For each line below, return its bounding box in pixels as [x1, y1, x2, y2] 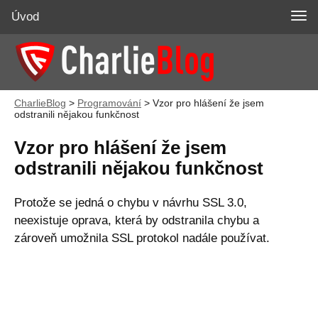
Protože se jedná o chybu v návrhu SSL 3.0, [14, 196, 247, 210]
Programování [77, 97, 141, 109]
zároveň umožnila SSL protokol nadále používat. [14, 231, 270, 246]
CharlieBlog [14, 97, 66, 109]
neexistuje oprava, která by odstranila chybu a [14, 214, 259, 228]
